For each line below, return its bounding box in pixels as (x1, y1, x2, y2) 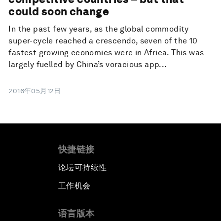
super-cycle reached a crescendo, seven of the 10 (8, 36, 198, 46)
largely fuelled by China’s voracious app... (8, 60, 167, 70)
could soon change (8, 5, 110, 18)
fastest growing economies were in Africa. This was (8, 48, 204, 58)
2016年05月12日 (8, 87, 61, 95)
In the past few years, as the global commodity (8, 24, 189, 34)
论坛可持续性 (58, 163, 107, 173)
